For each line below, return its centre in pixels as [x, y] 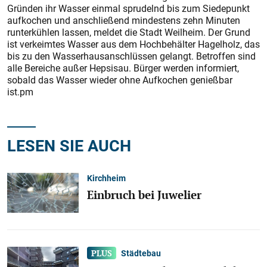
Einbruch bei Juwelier [144, 195]
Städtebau [141, 253]
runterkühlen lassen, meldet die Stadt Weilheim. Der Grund [129, 32]
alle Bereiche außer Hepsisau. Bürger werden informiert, [123, 68]
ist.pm [20, 92]
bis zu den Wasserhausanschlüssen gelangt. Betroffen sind [131, 56]
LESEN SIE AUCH [69, 145]
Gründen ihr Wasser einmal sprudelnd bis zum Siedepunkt [128, 8]
